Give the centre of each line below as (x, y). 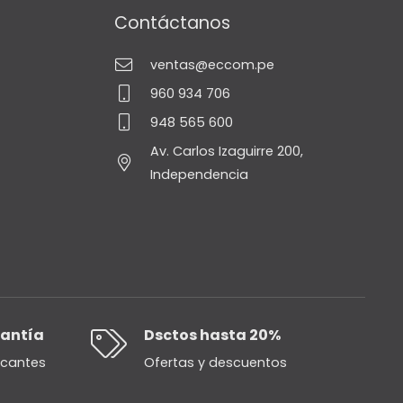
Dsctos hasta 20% (212, 335)
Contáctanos (172, 23)
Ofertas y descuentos (215, 362)
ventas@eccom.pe (212, 64)
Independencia (199, 174)
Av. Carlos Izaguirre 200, (226, 151)
